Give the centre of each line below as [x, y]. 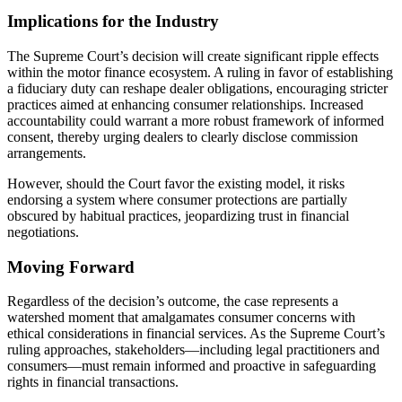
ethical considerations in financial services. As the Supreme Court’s [196, 334]
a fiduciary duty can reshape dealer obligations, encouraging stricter [197, 88]
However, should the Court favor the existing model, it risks [176, 183]
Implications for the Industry [113, 22]
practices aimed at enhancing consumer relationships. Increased [185, 104]
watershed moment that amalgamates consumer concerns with [181, 318]
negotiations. [43, 232]
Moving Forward [71, 267]
